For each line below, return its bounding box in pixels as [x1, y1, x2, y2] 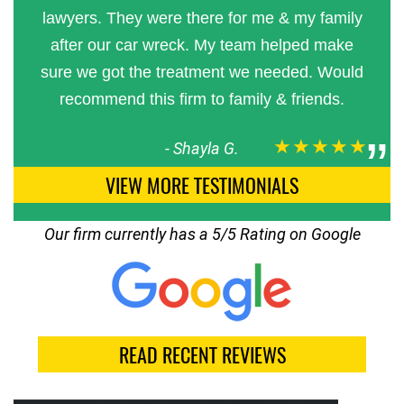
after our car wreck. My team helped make [50, 36, 353, 55]
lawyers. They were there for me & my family [41, 9, 363, 28]
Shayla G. [173, 139, 239, 159]
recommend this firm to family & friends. [60, 90, 344, 109]
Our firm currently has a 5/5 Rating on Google [43, 225, 361, 244]
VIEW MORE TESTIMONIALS [106, 170, 298, 200]
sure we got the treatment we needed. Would [41, 63, 363, 82]
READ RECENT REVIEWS [118, 340, 286, 370]
